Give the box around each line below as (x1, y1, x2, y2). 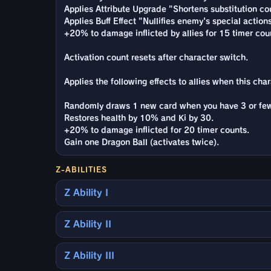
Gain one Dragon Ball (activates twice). (64, 138, 219, 146)
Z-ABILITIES (56, 165, 107, 173)
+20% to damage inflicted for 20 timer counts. (64, 126, 249, 134)
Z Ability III (64, 250, 114, 260)
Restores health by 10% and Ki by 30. (64, 114, 214, 122)
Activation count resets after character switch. (64, 53, 248, 62)
